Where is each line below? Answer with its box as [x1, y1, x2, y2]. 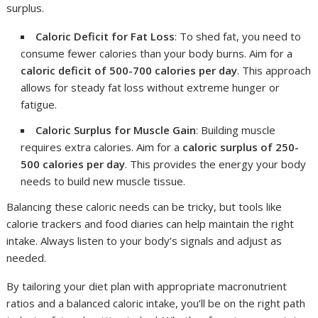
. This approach [237, 63, 312, 78]
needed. [6, 251, 47, 265]
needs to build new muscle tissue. [21, 174, 186, 189]
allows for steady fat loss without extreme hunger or [21, 80, 280, 95]
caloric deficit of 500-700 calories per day [21, 63, 238, 78]
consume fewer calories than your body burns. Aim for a [21, 46, 293, 61]
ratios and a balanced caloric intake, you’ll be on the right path [6, 296, 306, 311]
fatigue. [21, 97, 57, 112]
